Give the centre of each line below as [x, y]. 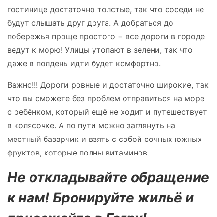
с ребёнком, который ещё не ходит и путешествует [107, 112]
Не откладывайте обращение [108, 177]
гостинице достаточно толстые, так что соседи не [106, 9]
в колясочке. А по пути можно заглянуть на [91, 125]
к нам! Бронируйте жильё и [101, 197]
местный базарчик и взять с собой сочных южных [105, 139]
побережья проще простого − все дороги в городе [106, 36]
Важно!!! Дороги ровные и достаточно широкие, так [108, 85]
